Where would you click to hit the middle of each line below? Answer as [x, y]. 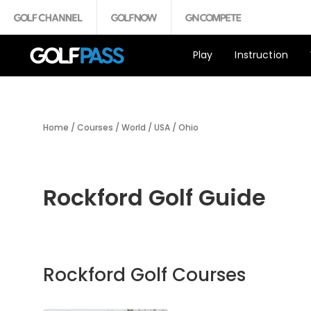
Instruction [262, 54]
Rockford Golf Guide [154, 197]
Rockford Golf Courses [144, 275]
